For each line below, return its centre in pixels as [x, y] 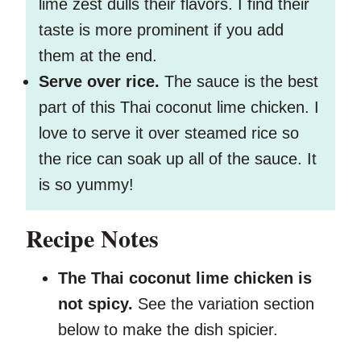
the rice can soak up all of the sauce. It [178, 159]
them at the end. [100, 56]
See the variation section [224, 304]
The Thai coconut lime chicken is [185, 278]
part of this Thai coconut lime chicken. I [179, 108]
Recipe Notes [92, 238]
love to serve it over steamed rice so [169, 133]
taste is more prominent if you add [161, 30]
